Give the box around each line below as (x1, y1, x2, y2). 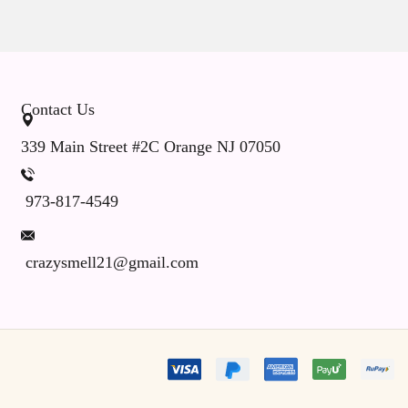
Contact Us (20, 100, 95, 118)
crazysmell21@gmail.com (25, 253, 199, 271)
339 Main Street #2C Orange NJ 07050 (20, 138, 280, 156)
